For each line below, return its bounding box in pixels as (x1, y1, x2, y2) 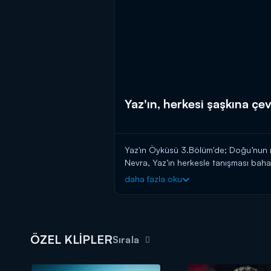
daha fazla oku (125, 174, 182, 184)
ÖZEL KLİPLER (30, 232, 113, 247)
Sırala (113, 233, 139, 246)
